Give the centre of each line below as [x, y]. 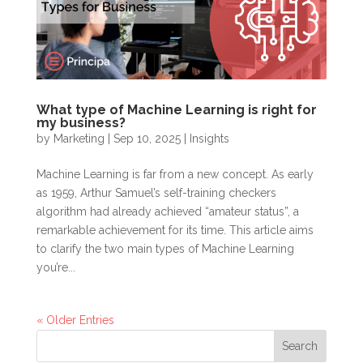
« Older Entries [75, 320]
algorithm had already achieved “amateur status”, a [167, 211]
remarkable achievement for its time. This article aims [175, 230]
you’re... [56, 267]
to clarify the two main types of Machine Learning [165, 248]
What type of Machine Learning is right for [176, 109]
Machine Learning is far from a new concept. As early [175, 174]
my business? [81, 122]
